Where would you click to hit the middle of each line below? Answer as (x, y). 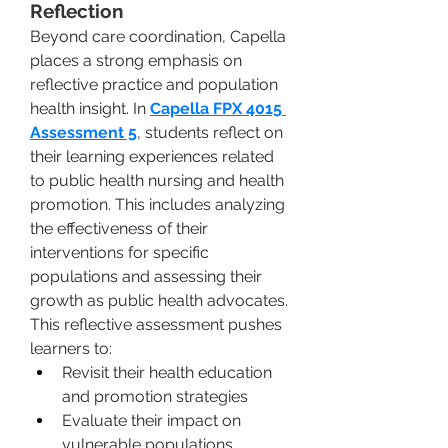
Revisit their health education (167, 372)
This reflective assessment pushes (156, 324)
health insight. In (90, 108)
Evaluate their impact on (151, 420)
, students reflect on (210, 132)
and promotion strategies (155, 396)
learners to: (71, 348)
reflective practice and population (154, 84)
